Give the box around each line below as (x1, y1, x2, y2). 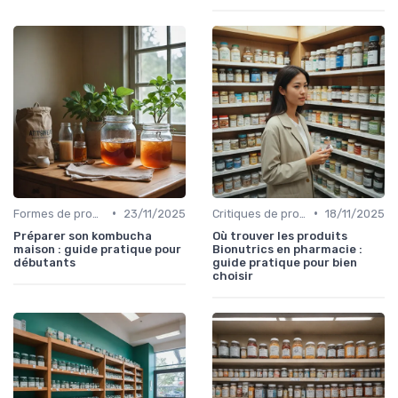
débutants (13, 255, 76, 269)
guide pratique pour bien (212, 255, 357, 269)
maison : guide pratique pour (13, 242, 181, 256)
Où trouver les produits (212, 228, 347, 243)
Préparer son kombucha (13, 228, 152, 243)
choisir (212, 268, 253, 283)
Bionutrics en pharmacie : (212, 242, 362, 256)
